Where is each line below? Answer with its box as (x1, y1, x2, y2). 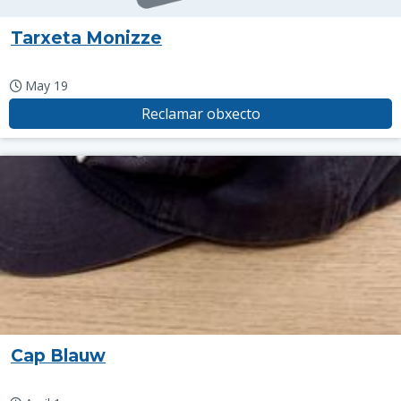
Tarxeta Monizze (11, 28, 162, 48)
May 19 (24, 77, 68, 94)
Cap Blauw (11, 346, 106, 366)
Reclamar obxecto (141, 104, 260, 124)
